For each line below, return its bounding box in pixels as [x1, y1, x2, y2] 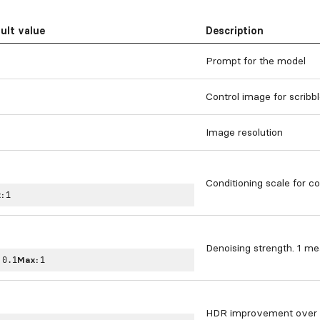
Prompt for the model [206, 54, 306, 67]
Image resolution [206, 126, 283, 139]
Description [206, 24, 264, 37]
